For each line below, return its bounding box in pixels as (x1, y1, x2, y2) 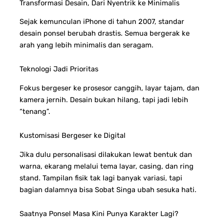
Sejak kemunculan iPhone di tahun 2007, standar (20, 17, 184, 26)
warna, (20, 161, 44, 171)
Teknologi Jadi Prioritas (20, 65, 98, 74)
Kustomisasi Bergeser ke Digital (20, 131, 126, 140)
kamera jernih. (20, 95, 70, 104)
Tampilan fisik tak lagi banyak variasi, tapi (43, 173, 182, 182)
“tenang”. (20, 107, 50, 116)
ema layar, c (103, 161, 143, 171)
